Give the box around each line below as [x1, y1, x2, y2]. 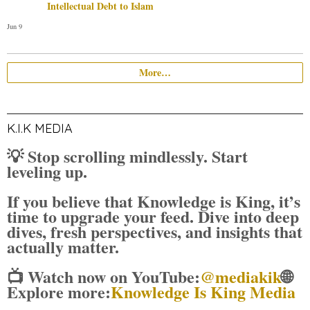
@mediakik [200, 264, 282, 289]
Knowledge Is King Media [111, 279, 295, 304]
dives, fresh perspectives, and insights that [7, 219, 302, 244]
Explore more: [7, 279, 111, 304]
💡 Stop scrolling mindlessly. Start [7, 143, 248, 168]
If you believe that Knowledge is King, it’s [7, 188, 300, 213]
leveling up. [7, 158, 87, 183]
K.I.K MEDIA [7, 120, 73, 136]
